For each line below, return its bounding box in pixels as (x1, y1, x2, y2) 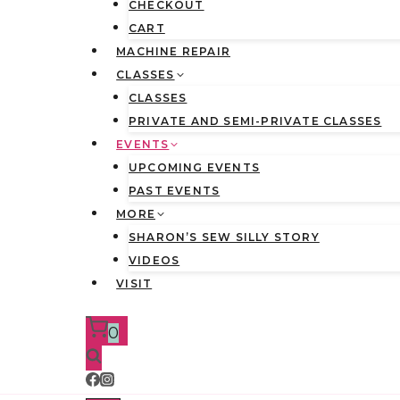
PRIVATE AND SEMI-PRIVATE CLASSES (129, 114, 382, 128)
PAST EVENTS (129, 184, 221, 197)
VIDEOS (129, 254, 180, 267)
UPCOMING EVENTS (129, 161, 260, 174)
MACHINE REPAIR (116, 45, 230, 58)
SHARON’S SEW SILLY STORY (129, 230, 320, 244)
